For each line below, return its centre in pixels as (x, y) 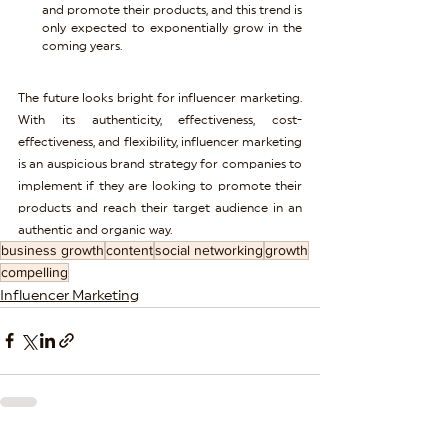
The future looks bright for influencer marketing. (160, 97)
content (129, 249)
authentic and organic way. (95, 229)
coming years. (82, 45)
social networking (209, 249)
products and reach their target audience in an (160, 207)
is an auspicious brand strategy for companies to (160, 163)
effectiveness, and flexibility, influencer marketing (160, 141)
